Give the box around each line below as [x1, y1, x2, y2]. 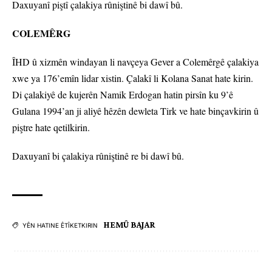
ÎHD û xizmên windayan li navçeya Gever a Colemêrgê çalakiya [12, 55, 259, 69]
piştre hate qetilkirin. [12, 121, 90, 134]
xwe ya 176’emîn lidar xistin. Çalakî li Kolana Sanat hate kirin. [12, 72, 253, 85]
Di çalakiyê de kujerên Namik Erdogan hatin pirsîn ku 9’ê [12, 88, 233, 101]
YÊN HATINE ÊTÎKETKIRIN [22, 222, 98, 229]
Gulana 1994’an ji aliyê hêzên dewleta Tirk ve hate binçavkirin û [12, 104, 259, 118]
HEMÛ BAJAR [104, 220, 155, 230]
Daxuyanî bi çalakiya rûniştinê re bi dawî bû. [12, 149, 184, 163]
